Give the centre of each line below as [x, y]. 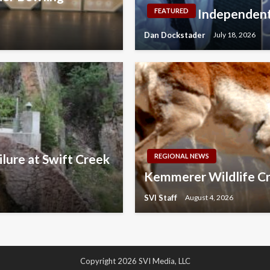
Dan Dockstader [176, 35]
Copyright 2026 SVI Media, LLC [135, 261]
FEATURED [171, 10]
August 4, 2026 [209, 198]
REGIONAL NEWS [182, 155]
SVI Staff [162, 197]
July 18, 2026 [234, 35]
